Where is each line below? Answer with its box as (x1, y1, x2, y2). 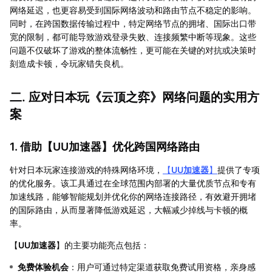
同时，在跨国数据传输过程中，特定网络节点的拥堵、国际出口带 (10, 18, 256, 29)
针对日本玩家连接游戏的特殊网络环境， (10, 164, 163, 175)
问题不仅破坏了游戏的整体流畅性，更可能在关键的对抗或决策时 (10, 44, 256, 55)
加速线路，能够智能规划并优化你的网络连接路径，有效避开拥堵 (10, 191, 256, 202)
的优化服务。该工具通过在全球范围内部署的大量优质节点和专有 (10, 177, 256, 188)
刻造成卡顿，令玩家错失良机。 (10, 58, 129, 69)
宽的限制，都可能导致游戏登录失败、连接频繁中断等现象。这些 (10, 31, 256, 42)
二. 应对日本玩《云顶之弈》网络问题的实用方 (10, 89, 259, 104)
